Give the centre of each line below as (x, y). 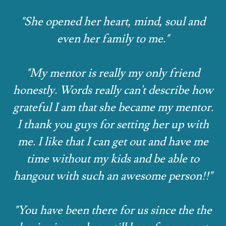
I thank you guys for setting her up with (113, 125)
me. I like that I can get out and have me (113, 142)
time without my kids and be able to (113, 159)
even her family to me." (113, 39)
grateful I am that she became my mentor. (113, 108)
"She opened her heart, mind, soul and (113, 22)
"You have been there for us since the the (113, 211)
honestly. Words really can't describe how (113, 91)
